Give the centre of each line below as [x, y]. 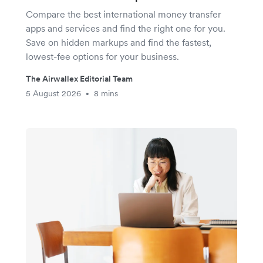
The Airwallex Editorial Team [79, 79]
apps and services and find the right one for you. [126, 28]
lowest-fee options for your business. [102, 57]
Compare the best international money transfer [124, 14]
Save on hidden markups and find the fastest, [119, 43]
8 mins [106, 94]
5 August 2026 [53, 94]
